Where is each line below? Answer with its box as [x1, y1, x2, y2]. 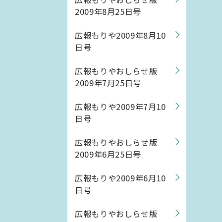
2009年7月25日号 [75, 77, 142, 89]
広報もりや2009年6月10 [75, 172, 166, 184]
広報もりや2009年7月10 [75, 101, 166, 112]
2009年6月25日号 [75, 148, 142, 160]
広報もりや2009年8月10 [75, 29, 166, 41]
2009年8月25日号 [75, 5, 142, 17]
